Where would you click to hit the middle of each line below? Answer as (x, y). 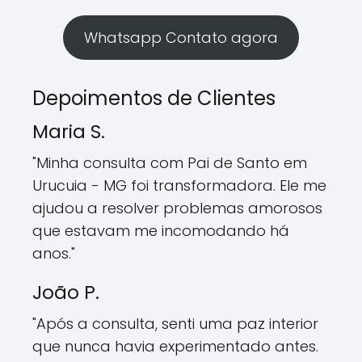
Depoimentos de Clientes (154, 99)
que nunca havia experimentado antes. (175, 347)
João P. (66, 293)
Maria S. (69, 132)
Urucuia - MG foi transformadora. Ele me (179, 186)
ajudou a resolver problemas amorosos (177, 208)
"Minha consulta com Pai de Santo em (170, 163)
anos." (54, 254)
